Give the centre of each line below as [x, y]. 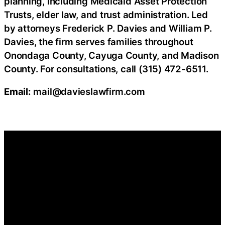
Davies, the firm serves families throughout [99, 41]
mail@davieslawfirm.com [88, 92]
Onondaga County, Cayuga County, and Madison [111, 55]
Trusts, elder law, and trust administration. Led [106, 14]
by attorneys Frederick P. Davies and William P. [108, 28]
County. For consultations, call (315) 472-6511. [106, 69]
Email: [18, 92]
